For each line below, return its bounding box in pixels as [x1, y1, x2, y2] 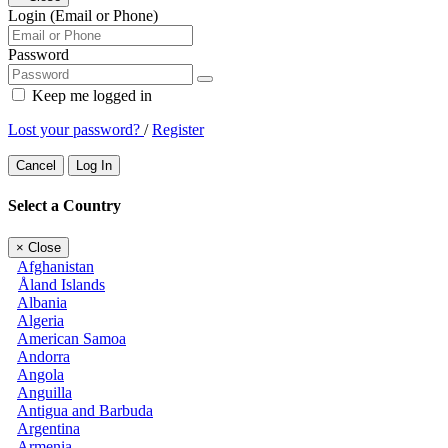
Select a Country [8, 197, 121, 215]
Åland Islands [18, 275, 105, 293]
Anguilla [17, 383, 72, 401]
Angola [17, 365, 64, 383]
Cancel [16, 158, 56, 174]
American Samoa [17, 329, 126, 347]
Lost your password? [8, 121, 144, 139]
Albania [17, 293, 67, 311]
